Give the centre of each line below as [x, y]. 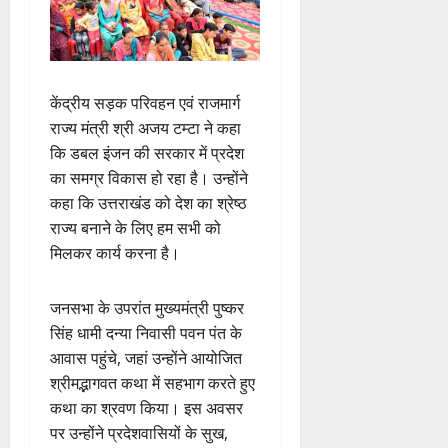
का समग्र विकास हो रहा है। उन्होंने [149, 177]
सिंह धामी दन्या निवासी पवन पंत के [146, 332]
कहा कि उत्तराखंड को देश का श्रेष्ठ [148, 202]
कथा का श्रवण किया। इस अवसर [146, 407]
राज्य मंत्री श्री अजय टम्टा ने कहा [145, 127]
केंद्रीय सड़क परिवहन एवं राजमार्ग [145, 102]
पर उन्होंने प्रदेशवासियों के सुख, [139, 432]
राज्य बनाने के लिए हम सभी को [135, 227]
